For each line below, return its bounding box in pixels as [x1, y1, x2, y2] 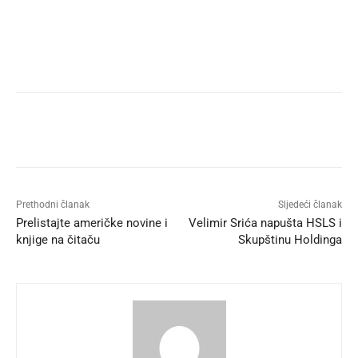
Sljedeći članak [277, 199, 342, 211]
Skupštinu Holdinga [237, 233, 342, 248]
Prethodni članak [16, 199, 89, 211]
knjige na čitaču [16, 233, 100, 248]
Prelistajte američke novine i [16, 216, 168, 231]
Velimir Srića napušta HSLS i [188, 216, 342, 231]
